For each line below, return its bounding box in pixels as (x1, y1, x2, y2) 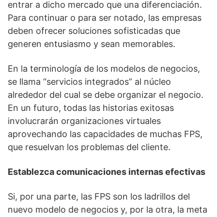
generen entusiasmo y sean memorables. (8, 39, 175, 49)
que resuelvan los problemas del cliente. (8, 142, 170, 152)
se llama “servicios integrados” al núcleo (8, 77, 171, 87)
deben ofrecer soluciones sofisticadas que (8, 26, 180, 36)
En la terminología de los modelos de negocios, (8, 63, 200, 74)
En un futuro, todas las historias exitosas (8, 103, 174, 113)
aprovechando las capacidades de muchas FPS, (8, 129, 202, 139)
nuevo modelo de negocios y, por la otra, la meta (8, 204, 207, 215)
